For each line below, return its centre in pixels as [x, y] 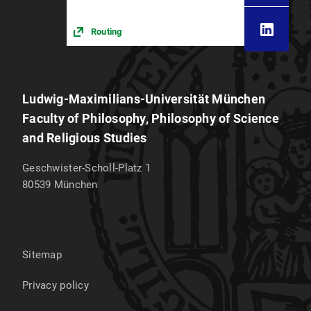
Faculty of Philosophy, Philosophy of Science [151, 118]
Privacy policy [56, 285]
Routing [107, 31]
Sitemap [42, 255]
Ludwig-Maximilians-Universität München [144, 99]
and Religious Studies [85, 138]
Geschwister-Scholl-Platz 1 [87, 168]
